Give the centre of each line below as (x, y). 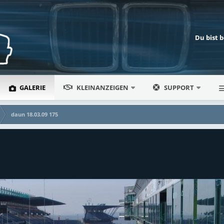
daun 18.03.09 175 (35, 114)
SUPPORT (179, 87)
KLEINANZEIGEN (103, 87)
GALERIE (32, 87)
